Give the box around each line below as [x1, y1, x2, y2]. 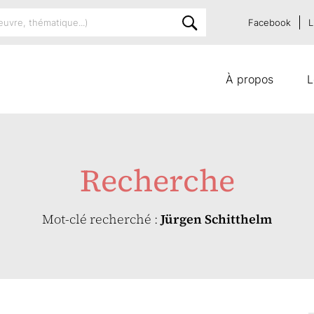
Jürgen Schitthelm [161, 210, 272, 228]
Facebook [248, 17, 291, 28]
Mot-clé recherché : [42, 210, 161, 228]
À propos [226, 72, 273, 86]
